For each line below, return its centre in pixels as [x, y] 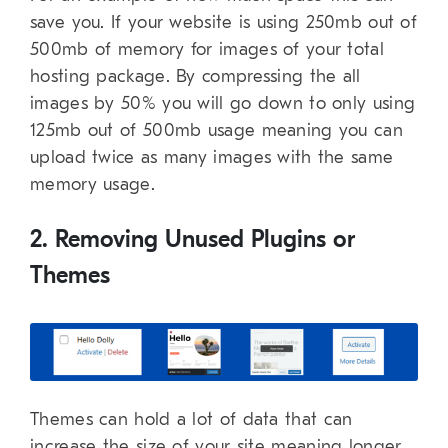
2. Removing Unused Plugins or [192, 239]
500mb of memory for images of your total [207, 50]
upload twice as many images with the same [212, 158]
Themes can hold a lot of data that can [191, 420]
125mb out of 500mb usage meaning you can [216, 131]
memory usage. [92, 185]
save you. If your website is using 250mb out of [224, 23]
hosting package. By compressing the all [195, 77]
